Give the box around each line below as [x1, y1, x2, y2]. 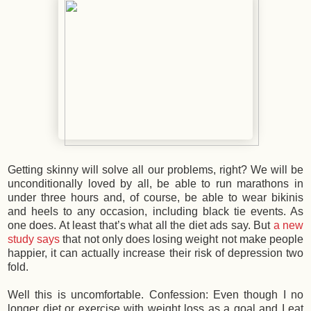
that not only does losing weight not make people [62, 233, 304, 246]
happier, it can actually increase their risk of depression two [8, 247, 303, 260]
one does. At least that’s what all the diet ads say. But [8, 219, 274, 232]
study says [8, 233, 63, 246]
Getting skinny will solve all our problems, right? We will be [8, 164, 303, 176]
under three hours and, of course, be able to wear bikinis [8, 192, 303, 204]
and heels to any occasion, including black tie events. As [8, 205, 303, 218]
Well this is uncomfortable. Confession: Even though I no [8, 289, 303, 301]
